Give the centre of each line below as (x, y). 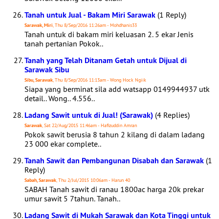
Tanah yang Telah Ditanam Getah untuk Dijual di (106, 60)
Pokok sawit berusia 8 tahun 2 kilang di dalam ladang (115, 134)
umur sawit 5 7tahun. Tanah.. (72, 198)
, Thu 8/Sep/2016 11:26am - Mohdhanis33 (95, 25)
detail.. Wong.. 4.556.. (60, 98)
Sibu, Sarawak (39, 80)
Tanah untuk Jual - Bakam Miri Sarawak (90, 15)
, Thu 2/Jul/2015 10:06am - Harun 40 (93, 180)
